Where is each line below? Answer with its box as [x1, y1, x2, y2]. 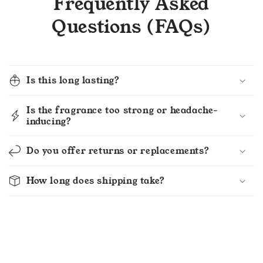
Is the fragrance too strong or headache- [26, 104, 219, 116]
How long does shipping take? [26, 174, 165, 187]
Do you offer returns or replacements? [26, 144, 210, 157]
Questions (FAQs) [52, 15, 211, 39]
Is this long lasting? [26, 74, 120, 86]
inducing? [26, 115, 72, 127]
